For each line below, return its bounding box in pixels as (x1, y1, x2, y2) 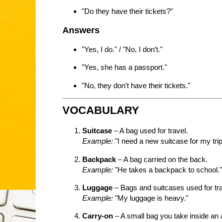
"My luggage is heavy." (113, 194, 188, 202)
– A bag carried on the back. (116, 155, 208, 164)
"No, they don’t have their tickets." (81, 81, 190, 90)
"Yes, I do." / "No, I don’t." (81, 45, 163, 54)
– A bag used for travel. (112, 126, 188, 135)
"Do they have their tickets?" (81, 7, 173, 16)
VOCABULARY (62, 104, 139, 116)
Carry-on (82, 212, 113, 221)
